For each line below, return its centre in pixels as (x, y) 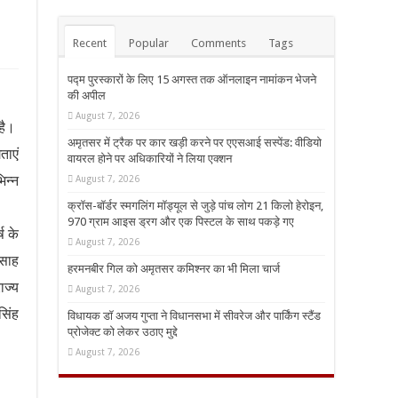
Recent (90, 44)
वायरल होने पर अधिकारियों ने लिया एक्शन (150, 159)
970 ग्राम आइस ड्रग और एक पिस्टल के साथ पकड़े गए (181, 222)
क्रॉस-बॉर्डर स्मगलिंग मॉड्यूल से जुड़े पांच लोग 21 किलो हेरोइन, (195, 206)
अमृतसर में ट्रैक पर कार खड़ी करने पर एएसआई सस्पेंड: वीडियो (195, 143)
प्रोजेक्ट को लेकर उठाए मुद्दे (123, 332)
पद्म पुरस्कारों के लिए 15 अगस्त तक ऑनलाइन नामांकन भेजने (192, 80)
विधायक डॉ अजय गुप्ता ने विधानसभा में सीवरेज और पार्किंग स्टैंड (194, 316)
